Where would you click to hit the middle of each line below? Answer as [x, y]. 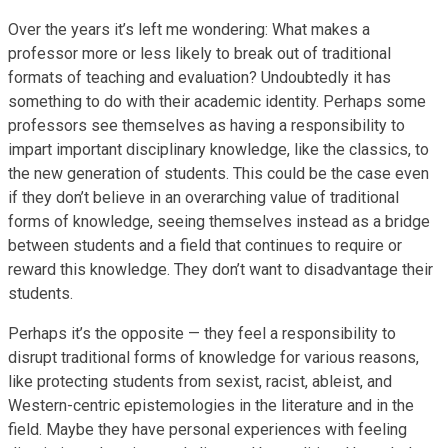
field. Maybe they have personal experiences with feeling [207, 429]
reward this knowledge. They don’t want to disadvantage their [220, 269]
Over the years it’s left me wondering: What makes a [189, 29]
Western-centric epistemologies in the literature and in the [211, 405]
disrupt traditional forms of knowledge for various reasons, [213, 357]
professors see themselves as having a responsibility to [206, 125]
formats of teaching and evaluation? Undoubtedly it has [199, 77]
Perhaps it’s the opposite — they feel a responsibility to [202, 333]
